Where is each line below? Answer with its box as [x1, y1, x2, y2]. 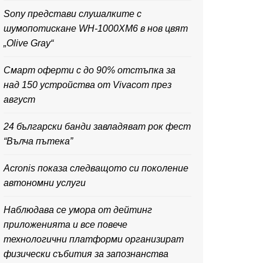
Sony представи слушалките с [4, 9, 141, 19]
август [4, 95, 35, 104]
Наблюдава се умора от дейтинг [4, 205, 152, 215]
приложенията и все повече [4, 220, 127, 230]
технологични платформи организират [4, 234, 184, 244]
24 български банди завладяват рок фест [4, 122, 191, 131]
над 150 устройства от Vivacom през [4, 80, 171, 90]
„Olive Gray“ [4, 38, 53, 48]
